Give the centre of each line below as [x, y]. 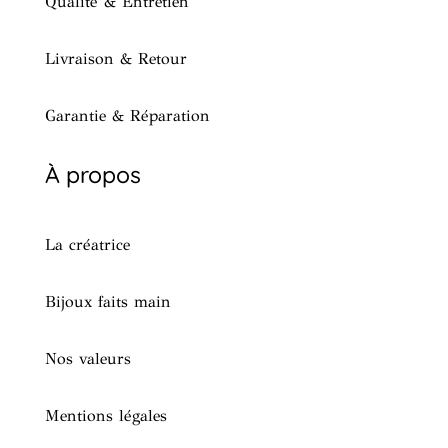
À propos [92, 174]
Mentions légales [105, 415]
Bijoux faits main [107, 301]
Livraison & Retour [115, 58]
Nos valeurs [87, 358]
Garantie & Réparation [127, 115]
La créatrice [87, 244]
